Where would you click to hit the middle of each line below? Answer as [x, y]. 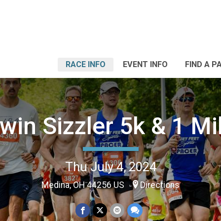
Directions [160, 185]
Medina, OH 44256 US [84, 185]
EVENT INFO [145, 64]
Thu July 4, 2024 [110, 166]
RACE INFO [86, 64]
